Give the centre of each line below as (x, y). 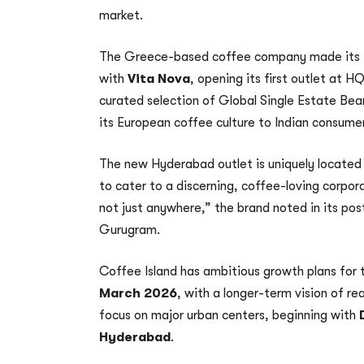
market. (121, 16)
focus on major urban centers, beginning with (229, 316)
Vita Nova (159, 79)
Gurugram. (130, 230)
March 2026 (138, 294)
